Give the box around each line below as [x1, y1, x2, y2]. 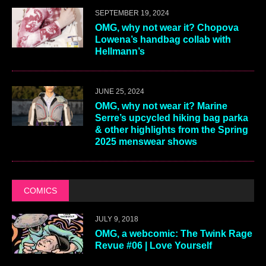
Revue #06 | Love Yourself [95, 240, 212, 251]
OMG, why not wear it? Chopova [95, 22, 239, 33]
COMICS [24, 185, 57, 195]
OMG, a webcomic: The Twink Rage [95, 228, 252, 239]
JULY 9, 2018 [95, 214, 138, 223]
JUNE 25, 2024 [95, 87, 144, 96]
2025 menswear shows [95, 136, 197, 147]
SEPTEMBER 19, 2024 [95, 8, 169, 17]
